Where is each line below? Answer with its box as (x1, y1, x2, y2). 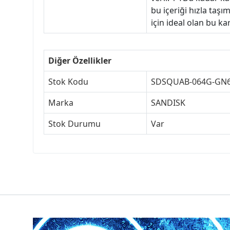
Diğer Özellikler (48, 55, 111, 67)
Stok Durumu (48, 118, 101, 130)
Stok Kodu (48, 76, 88, 88)
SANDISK (151, 97, 185, 109)
